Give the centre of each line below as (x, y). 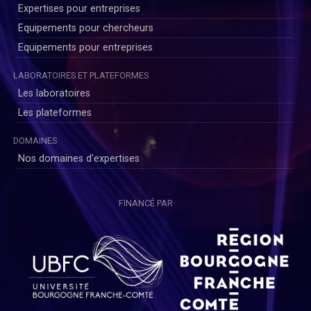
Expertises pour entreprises (79, 8)
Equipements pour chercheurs (86, 28)
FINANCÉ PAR (145, 203)
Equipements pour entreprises (85, 47)
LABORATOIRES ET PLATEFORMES (81, 75)
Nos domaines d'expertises (79, 158)
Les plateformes (55, 112)
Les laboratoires (54, 93)
